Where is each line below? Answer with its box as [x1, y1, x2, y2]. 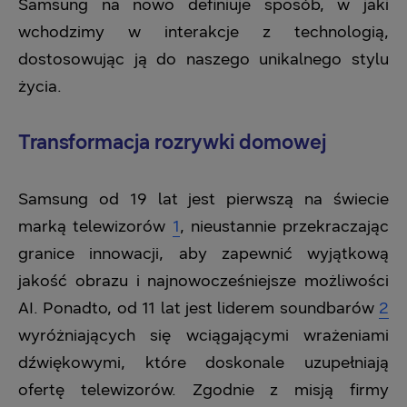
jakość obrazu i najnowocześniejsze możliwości [18, 271, 389, 291]
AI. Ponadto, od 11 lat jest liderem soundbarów [18, 298, 379, 318]
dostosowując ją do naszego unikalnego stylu [18, 49, 389, 69]
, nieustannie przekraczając [179, 216, 389, 236]
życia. [18, 76, 62, 96]
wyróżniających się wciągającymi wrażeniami [18, 325, 389, 345]
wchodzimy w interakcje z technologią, [18, 22, 389, 42]
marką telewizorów [18, 216, 173, 236]
